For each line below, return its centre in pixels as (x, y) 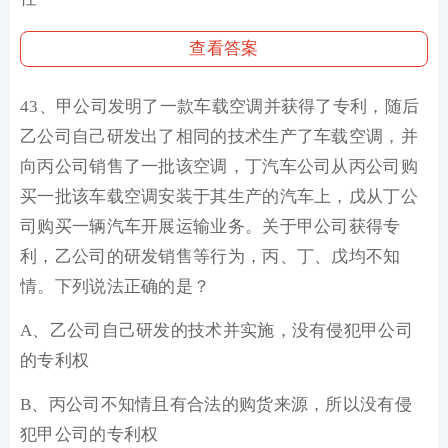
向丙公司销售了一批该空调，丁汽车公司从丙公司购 (219, 166)
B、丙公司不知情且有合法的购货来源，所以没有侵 (216, 404)
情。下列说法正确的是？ (115, 286)
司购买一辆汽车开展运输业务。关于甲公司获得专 (210, 226)
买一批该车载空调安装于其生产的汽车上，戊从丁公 (219, 196)
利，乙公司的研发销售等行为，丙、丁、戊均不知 (210, 256)
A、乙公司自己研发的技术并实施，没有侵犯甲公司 (216, 330)
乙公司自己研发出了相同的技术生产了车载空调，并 (219, 136)
